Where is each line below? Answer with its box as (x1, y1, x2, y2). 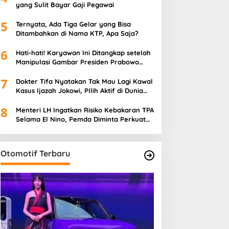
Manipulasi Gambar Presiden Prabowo (15, 58, 139, 66)
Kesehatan (15, 96, 51, 104)
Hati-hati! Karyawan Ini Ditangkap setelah (15, 49, 151, 57)
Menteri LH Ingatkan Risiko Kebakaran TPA (15, 106, 154, 114)
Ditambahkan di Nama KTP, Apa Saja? (15, 29, 139, 37)
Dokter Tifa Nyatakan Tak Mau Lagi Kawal (15, 77, 153, 85)
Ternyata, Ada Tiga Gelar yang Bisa (15, 20, 131, 28)
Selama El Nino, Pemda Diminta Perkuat (15, 115, 146, 123)
